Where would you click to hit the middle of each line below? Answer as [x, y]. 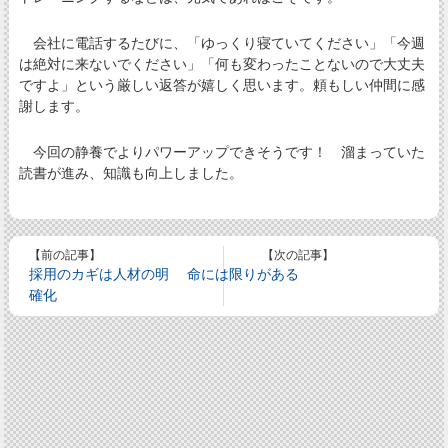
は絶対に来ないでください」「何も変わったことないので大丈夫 [221, 64]
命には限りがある [242, 274]
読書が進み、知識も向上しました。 [130, 173]
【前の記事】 [65, 255]
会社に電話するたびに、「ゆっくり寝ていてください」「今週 [221, 43]
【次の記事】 [298, 255]
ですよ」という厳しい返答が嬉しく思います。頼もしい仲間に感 [221, 85]
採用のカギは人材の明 [99, 274]
